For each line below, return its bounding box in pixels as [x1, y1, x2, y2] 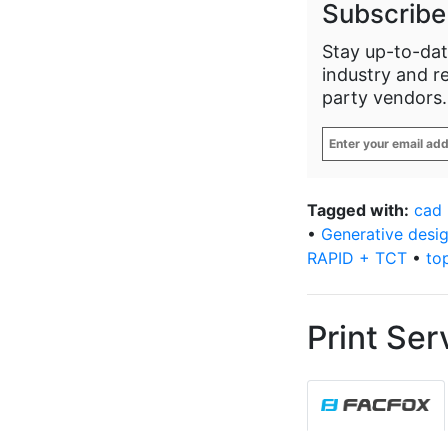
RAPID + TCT [307, 248, 407, 268]
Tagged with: [307, 200, 409, 220]
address [321, 186, 385, 206]
